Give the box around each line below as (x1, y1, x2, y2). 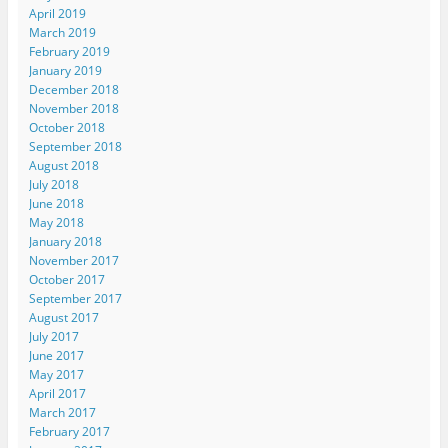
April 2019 (28, 4, 86, 22)
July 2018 (28, 175, 79, 193)
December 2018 (28, 80, 119, 98)
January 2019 (28, 61, 102, 79)
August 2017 (28, 308, 99, 326)
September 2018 (28, 137, 122, 155)
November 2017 (28, 251, 119, 269)
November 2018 (28, 99, 119, 117)
